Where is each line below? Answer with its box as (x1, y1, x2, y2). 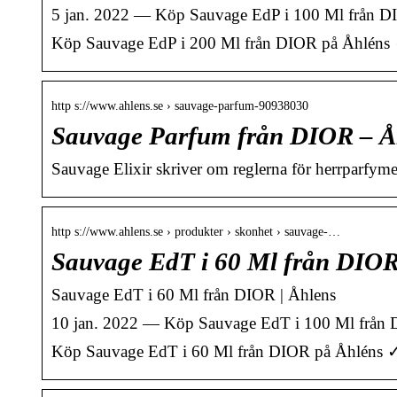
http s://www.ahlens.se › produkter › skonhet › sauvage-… (51, 225, 340, 239)
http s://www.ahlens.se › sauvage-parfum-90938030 (51, 99, 308, 113)
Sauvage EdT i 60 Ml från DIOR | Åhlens (51, 285, 336, 305)
